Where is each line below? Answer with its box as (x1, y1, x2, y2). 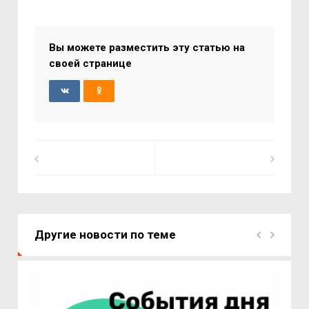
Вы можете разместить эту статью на (49, 41, 246, 54)
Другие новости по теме (34, 228, 177, 241)
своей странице (49, 57, 132, 70)
